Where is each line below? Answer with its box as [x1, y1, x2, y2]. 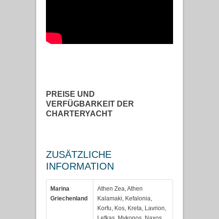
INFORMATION [46, 161, 114, 172]
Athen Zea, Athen [97, 185, 143, 193]
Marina [50, 185, 69, 193]
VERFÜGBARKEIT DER [46, 100, 134, 109]
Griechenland [50, 195, 88, 202]
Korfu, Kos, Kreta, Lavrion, [97, 205, 166, 212]
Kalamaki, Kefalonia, [97, 195, 152, 202]
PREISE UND [46, 90, 95, 99]
